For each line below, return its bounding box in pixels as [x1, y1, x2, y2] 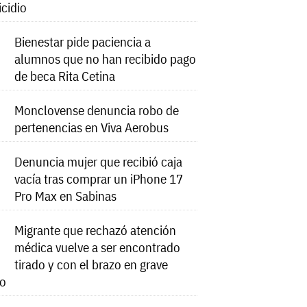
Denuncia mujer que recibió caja [14, 153, 183, 171]
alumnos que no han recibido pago [14, 50, 197, 68]
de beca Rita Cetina [14, 67, 116, 85]
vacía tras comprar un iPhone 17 [14, 170, 184, 188]
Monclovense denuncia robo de [14, 101, 180, 119]
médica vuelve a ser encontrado [14, 238, 181, 256]
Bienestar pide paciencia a [14, 33, 151, 51]
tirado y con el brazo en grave [14, 256, 169, 273]
